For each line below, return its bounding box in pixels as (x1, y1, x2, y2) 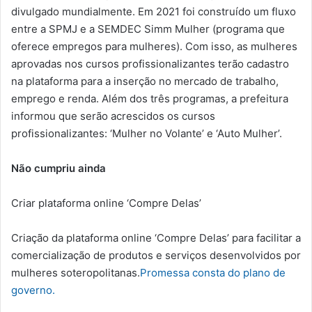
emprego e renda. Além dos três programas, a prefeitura (11, 92, 288, 106)
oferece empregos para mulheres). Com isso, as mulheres (11, 40, 297, 54)
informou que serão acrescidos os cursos (11, 109, 215, 123)
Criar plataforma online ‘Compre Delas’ (11, 196, 201, 210)
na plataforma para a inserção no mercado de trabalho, (11, 75, 279, 88)
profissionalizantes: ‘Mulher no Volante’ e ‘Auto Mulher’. (11, 127, 282, 141)
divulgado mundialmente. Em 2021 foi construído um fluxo (11, 5, 296, 19)
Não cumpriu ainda (11, 162, 106, 175)
